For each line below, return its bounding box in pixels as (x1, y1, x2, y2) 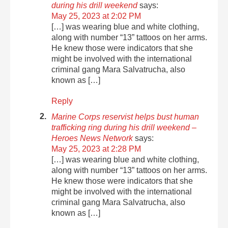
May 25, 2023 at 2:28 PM (51, 144, 141, 153)
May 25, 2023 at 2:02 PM (51, 11, 141, 20)
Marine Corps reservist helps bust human (51, 112, 199, 121)
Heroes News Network (51, 133, 133, 142)
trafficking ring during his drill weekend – (51, 123, 197, 132)
